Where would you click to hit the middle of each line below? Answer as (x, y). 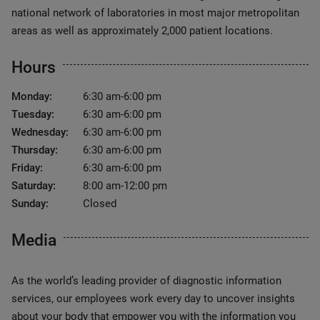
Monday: (32, 96)
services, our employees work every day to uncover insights (153, 299)
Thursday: (35, 150)
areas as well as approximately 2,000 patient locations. (142, 31)
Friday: (27, 168)
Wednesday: (40, 132)
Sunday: (30, 204)
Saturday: (34, 186)
